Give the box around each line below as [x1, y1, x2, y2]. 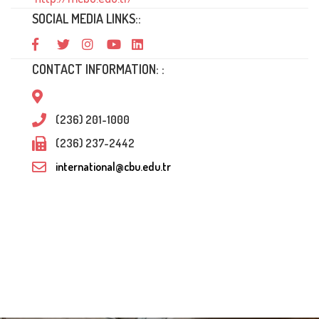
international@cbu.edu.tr [56, 159, 171, 174]
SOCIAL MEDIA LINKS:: [32, 11, 141, 26]
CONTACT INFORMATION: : [32, 61, 164, 77]
